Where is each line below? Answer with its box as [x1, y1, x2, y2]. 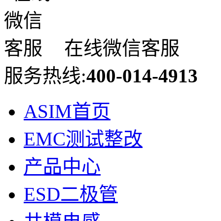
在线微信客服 [59, 37, 180, 59]
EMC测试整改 [24, 128, 143, 149]
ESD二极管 [24, 183, 118, 205]
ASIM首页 [24, 100, 110, 122]
